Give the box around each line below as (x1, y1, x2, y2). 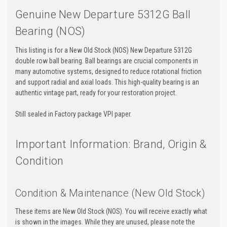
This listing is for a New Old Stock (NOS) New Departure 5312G (15, 46, 192, 54)
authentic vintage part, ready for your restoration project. (15, 88, 177, 97)
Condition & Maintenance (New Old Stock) (15, 186, 205, 199)
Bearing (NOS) (15, 24, 86, 37)
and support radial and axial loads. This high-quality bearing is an (15, 78, 199, 86)
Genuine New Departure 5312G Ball (15, 8, 191, 21)
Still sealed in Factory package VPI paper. (15, 109, 132, 118)
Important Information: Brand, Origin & (15, 137, 207, 150)
